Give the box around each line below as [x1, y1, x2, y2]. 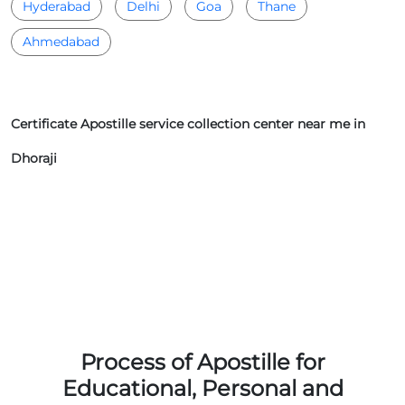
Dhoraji [11, 149, 57, 166]
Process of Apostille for [80, 348, 325, 375]
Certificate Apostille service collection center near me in [11, 115, 365, 132]
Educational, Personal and [61, 374, 344, 401]
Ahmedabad [23, 33, 99, 50]
